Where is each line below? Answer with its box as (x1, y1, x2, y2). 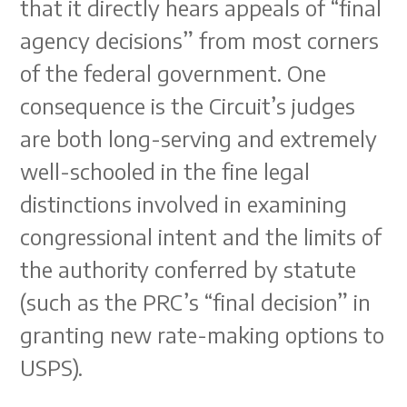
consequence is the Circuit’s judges (20, 92, 356, 119)
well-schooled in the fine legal (20, 157, 311, 184)
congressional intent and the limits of (20, 223, 382, 250)
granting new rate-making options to (20, 321, 385, 348)
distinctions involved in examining (20, 190, 348, 217)
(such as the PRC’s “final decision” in (20, 288, 372, 315)
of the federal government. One (20, 59, 327, 86)
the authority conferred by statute (20, 255, 357, 283)
